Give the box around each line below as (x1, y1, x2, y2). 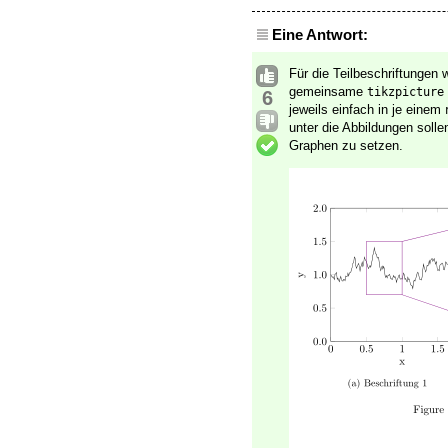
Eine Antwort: (272, 26, 368, 44)
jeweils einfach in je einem (289, 102, 445, 118)
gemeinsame (289, 84, 367, 100)
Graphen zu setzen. (289, 138, 403, 154)
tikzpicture (367, 85, 444, 100)
